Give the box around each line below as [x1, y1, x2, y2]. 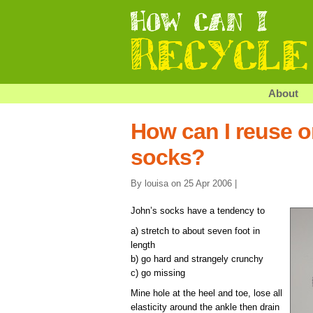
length [131, 239, 155, 250]
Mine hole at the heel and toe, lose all [131, 287, 282, 298]
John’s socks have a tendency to [131, 205, 265, 216]
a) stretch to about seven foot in [131, 225, 260, 236]
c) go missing [131, 267, 185, 278]
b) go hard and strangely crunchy [131, 253, 263, 264]
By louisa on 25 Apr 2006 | [131, 177, 237, 189]
